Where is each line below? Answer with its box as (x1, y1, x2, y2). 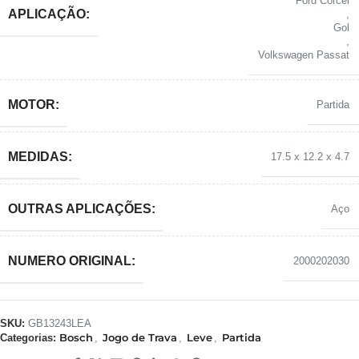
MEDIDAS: (8, 149, 72, 163)
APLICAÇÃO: (8, 6, 90, 21)
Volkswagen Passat (258, 49, 349, 61)
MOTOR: (8, 97, 59, 111)
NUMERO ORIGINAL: (8, 253, 135, 268)
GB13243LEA (28, 317, 91, 329)
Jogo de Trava (103, 331, 177, 344)
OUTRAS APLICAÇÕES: (8, 201, 155, 216)
